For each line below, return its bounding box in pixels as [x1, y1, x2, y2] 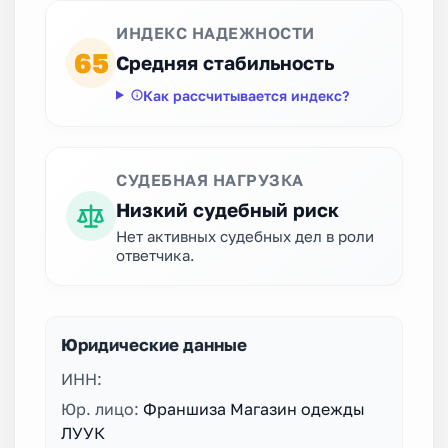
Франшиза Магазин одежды [143, 398, 365, 419]
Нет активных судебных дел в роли [116, 226, 374, 245]
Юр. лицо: [61, 398, 143, 419]
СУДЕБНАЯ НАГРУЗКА [116, 169, 304, 190]
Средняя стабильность [116, 50, 334, 74]
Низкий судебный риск [116, 197, 339, 221]
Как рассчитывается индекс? [142, 86, 349, 104]
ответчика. [116, 245, 195, 264]
